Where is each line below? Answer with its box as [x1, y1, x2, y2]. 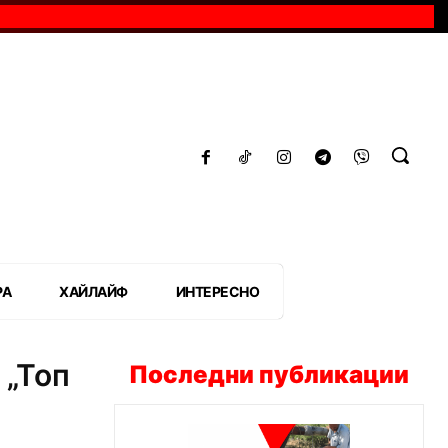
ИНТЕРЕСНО [175, 282, 260, 300]
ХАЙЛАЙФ [59, 282, 128, 300]
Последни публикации [129, 359, 409, 389]
